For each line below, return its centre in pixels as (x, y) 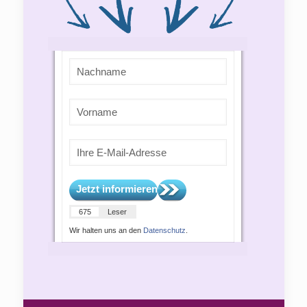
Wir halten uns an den (106, 230)
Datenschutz (164, 230)
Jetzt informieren (116, 188)
